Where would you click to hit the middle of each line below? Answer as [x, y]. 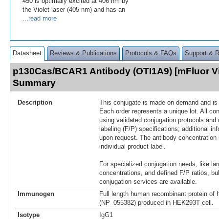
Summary [34, 83]
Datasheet [27, 53]
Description [35, 102]
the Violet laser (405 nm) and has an [74, 9]
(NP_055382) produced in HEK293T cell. [156, 202]
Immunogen [36, 194]
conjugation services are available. [148, 181]
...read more [40, 18]
